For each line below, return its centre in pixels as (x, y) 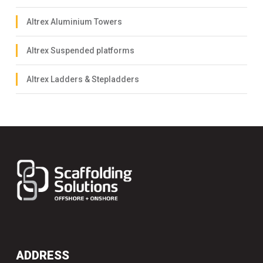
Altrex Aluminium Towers (74, 21)
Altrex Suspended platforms (80, 50)
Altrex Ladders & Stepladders (83, 79)
